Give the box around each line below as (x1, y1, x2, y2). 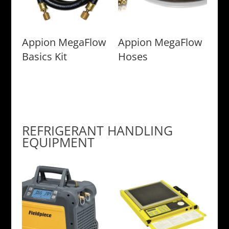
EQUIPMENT (21, 133, 95, 151)
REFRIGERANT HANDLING (21, 122, 173, 140)
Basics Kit (21, 49, 67, 63)
